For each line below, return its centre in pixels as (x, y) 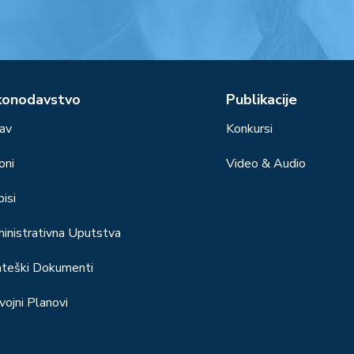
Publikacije (262, 100)
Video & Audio (266, 164)
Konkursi (249, 129)
